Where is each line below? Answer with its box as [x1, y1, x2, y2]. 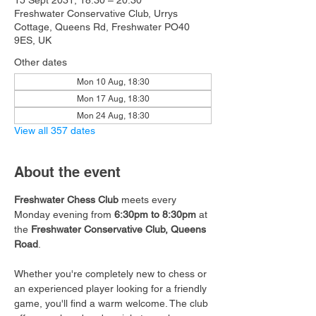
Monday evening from [14, 209, 114, 220]
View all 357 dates [14, 125, 95, 136]
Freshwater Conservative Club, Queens [31, 224, 209, 235]
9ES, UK [14, 35, 51, 46]
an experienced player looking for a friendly [14, 283, 209, 294]
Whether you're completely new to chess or [14, 268, 209, 279]
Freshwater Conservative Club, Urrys [14, 8, 178, 19]
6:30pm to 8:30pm [114, 209, 196, 220]
